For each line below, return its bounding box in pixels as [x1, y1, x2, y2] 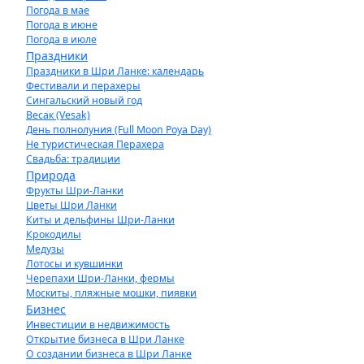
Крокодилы [26, 227, 81, 241]
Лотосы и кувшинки [26, 257, 123, 271]
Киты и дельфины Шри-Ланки [26, 213, 175, 227]
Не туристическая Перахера [26, 137, 164, 151]
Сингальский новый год [26, 93, 142, 107]
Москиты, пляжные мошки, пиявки [26, 286, 197, 300]
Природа [26, 167, 76, 183]
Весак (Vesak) [26, 108, 90, 122]
